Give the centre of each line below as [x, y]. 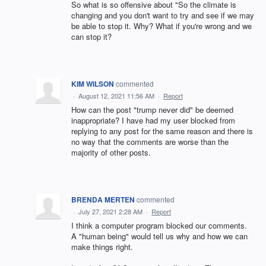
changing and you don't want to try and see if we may [163, 15]
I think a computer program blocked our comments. [159, 225]
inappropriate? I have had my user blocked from [153, 120]
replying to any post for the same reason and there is [162, 131]
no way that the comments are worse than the [150, 142]
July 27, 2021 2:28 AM [110, 211]
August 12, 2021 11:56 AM [116, 96]
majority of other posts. [111, 152]
